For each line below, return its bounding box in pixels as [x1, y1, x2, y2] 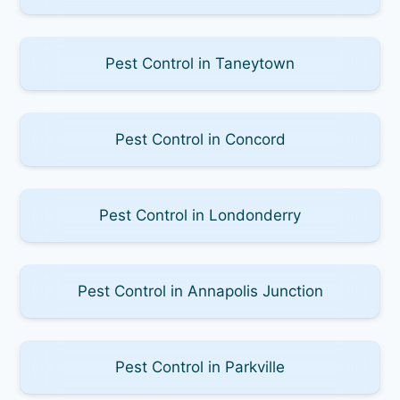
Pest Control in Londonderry [99, 205, 301, 224]
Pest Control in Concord [114, 129, 286, 148]
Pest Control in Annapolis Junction [77, 281, 323, 300]
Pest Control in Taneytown [105, 54, 295, 72]
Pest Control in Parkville [115, 357, 285, 376]
